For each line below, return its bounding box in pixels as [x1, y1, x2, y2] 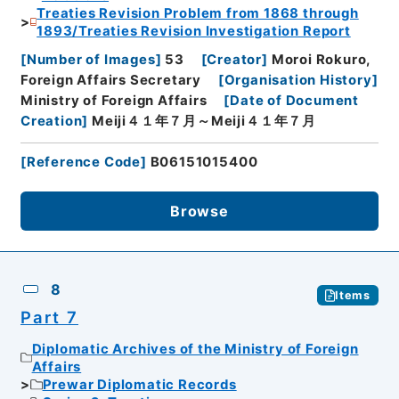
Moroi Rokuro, [271, 52, 371, 69]
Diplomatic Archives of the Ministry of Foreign [31, 340, 359, 357]
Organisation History [224, 72, 372, 89]
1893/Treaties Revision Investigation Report [37, 22, 351, 39]
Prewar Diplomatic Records [42, 376, 237, 393]
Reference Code [26, 154, 142, 171]
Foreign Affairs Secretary [20, 72, 202, 89]
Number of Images [26, 52, 156, 69]
